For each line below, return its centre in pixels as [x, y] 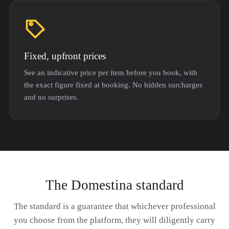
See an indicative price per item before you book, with [111, 73]
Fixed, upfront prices [65, 56]
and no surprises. [51, 97]
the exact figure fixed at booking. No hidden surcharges [113, 85]
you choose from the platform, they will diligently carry [114, 220]
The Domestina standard [114, 185]
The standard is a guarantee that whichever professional [114, 206]
